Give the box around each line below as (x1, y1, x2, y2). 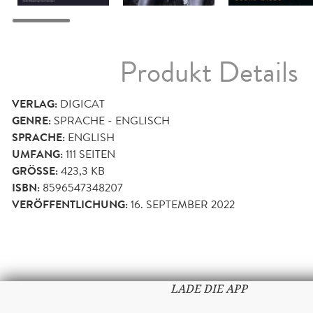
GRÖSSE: (12, 163, 55, 180)
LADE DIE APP (170, 282, 247, 297)
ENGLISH (68, 129, 115, 146)
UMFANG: (12, 146, 63, 163)
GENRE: (12, 112, 51, 130)
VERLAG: (12, 96, 57, 113)
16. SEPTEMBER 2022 (131, 196, 235, 213)
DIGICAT (60, 96, 105, 112)
